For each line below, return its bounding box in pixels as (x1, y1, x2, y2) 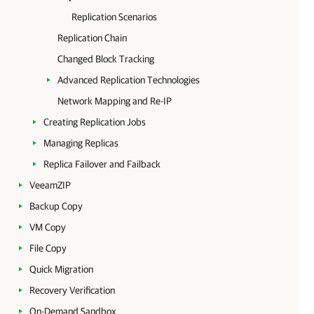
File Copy (29, 243, 67, 254)
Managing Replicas (43, 137, 118, 149)
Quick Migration (29, 264, 93, 275)
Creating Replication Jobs (43, 116, 146, 128)
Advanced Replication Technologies (57, 74, 200, 86)
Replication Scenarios (71, 11, 157, 22)
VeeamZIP (29, 179, 71, 191)
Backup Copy (29, 200, 83, 212)
